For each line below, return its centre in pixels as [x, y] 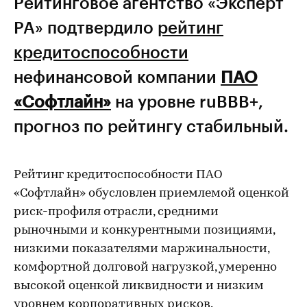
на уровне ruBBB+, [187, 101]
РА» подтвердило [86, 27]
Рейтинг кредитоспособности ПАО [118, 175]
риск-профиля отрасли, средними [116, 212]
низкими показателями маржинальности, [142, 249]
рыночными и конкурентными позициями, [144, 231]
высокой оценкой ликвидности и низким [139, 286]
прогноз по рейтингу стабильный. [151, 126]
